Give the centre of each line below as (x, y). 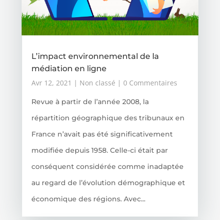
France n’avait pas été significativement (102, 134)
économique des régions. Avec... (88, 199)
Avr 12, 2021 (51, 83)
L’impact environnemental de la (95, 56)
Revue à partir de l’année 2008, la (90, 102)
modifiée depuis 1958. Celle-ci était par (99, 151)
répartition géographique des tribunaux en (108, 118)
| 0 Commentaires (146, 83)
